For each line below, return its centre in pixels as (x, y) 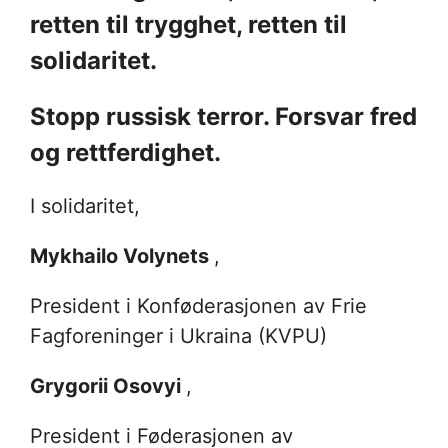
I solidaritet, (88, 205)
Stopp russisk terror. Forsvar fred (223, 116)
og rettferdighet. (128, 152)
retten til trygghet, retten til (188, 24)
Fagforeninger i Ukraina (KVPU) (181, 335)
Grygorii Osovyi (108, 385)
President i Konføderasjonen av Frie (198, 305)
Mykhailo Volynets (122, 255)
